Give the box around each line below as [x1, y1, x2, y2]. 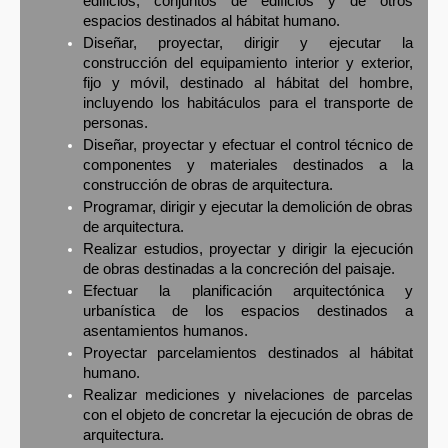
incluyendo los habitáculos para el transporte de [83, 95, 413, 112]
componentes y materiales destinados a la [83, 157, 413, 174]
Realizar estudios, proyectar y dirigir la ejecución [83, 241, 413, 258]
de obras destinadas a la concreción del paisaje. [83, 261, 395, 278]
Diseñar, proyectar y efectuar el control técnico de [83, 137, 413, 154]
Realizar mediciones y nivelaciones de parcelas [83, 387, 413, 404]
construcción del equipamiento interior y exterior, [83, 55, 413, 72]
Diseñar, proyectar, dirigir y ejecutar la [83, 35, 413, 52]
